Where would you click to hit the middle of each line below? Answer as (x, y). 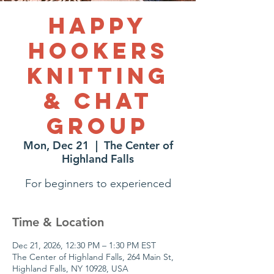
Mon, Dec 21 (56, 145)
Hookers (98, 51)
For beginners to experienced (98, 183)
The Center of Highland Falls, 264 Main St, (93, 257)
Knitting (98, 76)
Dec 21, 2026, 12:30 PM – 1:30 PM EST (84, 245)
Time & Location (58, 222)
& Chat (98, 101)
